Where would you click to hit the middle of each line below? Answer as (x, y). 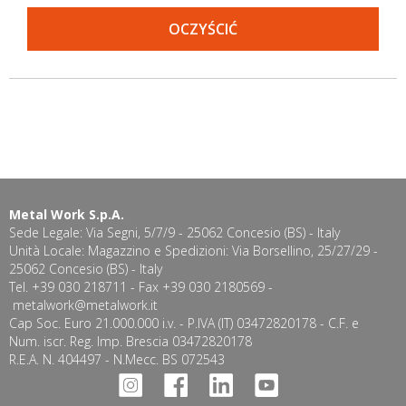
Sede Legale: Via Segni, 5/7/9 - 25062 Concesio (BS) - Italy (174, 232)
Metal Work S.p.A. (67, 214)
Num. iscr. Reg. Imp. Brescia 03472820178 (130, 341)
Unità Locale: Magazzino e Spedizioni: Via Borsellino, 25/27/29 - (193, 251)
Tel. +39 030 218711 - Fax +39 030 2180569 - (141, 287)
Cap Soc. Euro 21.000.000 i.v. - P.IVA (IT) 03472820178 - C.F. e (184, 323)
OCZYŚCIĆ (203, 29)
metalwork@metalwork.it (85, 305)
